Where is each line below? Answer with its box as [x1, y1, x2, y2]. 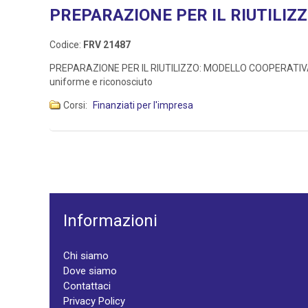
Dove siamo [63, 265, 117, 278]
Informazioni [63, 211, 157, 231]
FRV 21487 [83, 39, 131, 51]
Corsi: [63, 100, 89, 111]
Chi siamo [63, 250, 109, 263]
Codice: [49, 39, 83, 51]
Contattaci [63, 280, 111, 293]
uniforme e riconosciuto [49, 76, 153, 88]
